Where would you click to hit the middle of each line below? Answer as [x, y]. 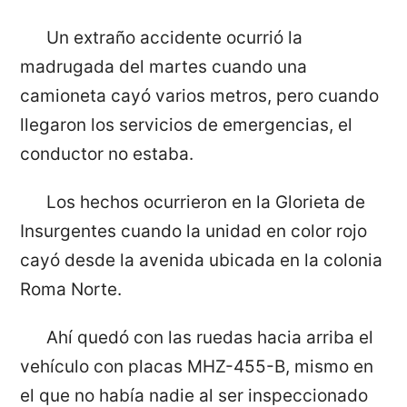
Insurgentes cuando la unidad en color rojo [194, 231]
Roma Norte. [71, 289]
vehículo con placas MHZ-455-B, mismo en [197, 366]
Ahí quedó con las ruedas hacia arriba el [209, 337]
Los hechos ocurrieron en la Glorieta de [205, 202]
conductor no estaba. [107, 154]
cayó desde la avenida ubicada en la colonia [202, 260]
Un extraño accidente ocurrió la [174, 37]
